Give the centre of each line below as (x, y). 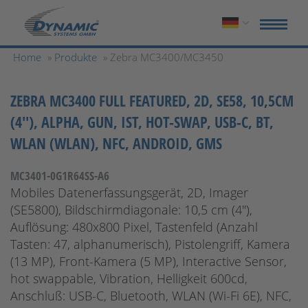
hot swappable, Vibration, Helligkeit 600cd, (129, 278)
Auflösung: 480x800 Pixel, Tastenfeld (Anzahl (134, 227)
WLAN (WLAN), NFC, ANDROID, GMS (116, 143)
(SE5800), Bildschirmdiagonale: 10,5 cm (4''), (131, 210)
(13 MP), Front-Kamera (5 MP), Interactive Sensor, (148, 261)
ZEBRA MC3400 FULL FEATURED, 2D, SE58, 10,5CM (152, 100)
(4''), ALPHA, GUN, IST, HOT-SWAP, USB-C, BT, (142, 122)
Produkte (76, 57)
